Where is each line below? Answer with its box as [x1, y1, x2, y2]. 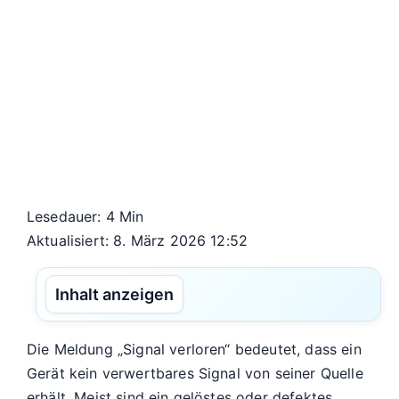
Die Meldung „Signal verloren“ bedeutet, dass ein [27, 340, 362, 359]
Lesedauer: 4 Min [27, 207, 144, 225]
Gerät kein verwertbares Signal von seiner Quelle [27, 364, 363, 383]
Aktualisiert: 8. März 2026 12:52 [27, 231, 248, 249]
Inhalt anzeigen [55, 284, 174, 304]
